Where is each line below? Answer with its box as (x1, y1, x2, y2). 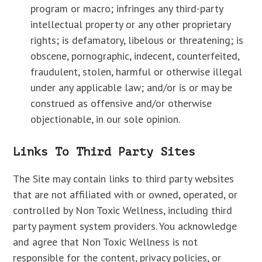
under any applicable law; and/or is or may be (30, 81, 233, 94)
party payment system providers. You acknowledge (13, 219, 237, 233)
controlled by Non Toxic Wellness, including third (13, 204, 233, 217)
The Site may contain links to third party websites (13, 172, 235, 185)
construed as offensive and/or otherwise (30, 96, 212, 110)
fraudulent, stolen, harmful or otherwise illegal (30, 65, 243, 78)
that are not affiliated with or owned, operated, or (13, 188, 238, 201)
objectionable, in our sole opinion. (30, 112, 181, 126)
